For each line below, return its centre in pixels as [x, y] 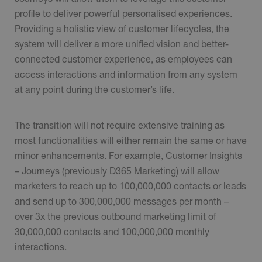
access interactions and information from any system [126, 74]
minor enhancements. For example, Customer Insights [128, 156]
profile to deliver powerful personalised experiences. [123, 13]
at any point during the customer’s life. [97, 89]
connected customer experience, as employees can [123, 59]
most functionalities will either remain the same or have [131, 140]
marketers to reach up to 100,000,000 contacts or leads [130, 186]
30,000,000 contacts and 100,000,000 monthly [112, 232]
